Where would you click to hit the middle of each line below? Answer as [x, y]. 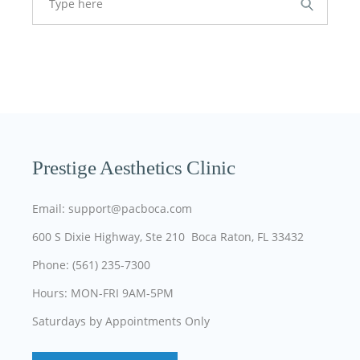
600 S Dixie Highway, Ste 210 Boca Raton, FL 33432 [168, 237]
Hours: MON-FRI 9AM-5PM [103, 293]
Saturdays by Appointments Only [121, 321]
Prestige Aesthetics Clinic [134, 168]
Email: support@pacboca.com [112, 209]
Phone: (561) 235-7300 [93, 265]
